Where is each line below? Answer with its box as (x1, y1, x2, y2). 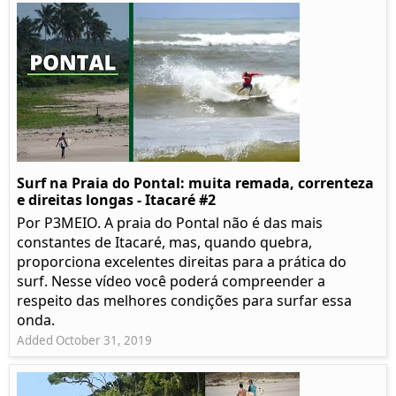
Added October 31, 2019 (17, 332, 152, 349)
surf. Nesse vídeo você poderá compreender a (17, 271, 325, 292)
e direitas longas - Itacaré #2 (17, 190, 216, 210)
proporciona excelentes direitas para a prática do (17, 252, 346, 272)
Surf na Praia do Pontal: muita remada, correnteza (17, 173, 374, 194)
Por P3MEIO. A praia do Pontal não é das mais (17, 213, 323, 233)
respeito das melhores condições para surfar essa (17, 291, 352, 311)
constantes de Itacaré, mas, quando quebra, (17, 232, 312, 253)
